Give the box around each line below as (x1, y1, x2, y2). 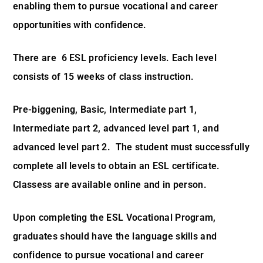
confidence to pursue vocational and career (13, 249, 204, 261)
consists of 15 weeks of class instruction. (13, 71, 197, 82)
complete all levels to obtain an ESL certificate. (13, 160, 223, 171)
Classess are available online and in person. (13, 179, 207, 190)
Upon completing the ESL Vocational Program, (13, 212, 216, 223)
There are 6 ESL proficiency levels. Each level (13, 52, 217, 63)
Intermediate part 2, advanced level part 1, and (13, 123, 220, 134)
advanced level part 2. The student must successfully (13, 141, 249, 153)
